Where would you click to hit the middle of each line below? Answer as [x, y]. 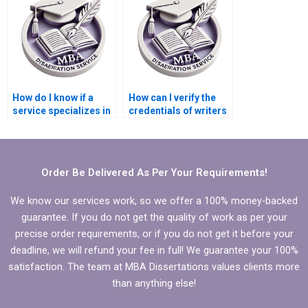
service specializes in [62, 111]
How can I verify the [172, 98]
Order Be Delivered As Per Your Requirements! [154, 172]
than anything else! [154, 283]
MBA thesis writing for [63, 124]
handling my [156, 124]
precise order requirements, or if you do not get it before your [154, 233]
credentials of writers [178, 111]
